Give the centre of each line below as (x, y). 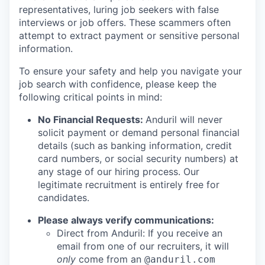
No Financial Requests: (92, 120)
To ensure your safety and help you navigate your (130, 71)
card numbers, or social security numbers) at (138, 159)
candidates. (64, 198)
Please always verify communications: (126, 220)
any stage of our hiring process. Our (119, 172)
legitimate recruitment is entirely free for (129, 185)
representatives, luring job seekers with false (119, 10)
